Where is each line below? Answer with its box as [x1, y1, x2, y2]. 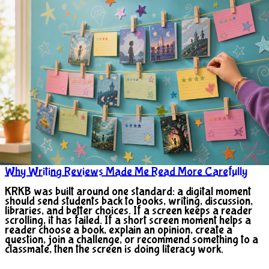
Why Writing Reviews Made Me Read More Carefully [5, 164, 247, 178]
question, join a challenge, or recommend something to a [5, 232, 258, 247]
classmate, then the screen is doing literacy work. [5, 242, 223, 256]
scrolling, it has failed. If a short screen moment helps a [5, 213, 251, 228]
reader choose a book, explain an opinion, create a [5, 223, 232, 237]
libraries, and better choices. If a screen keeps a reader [5, 204, 252, 218]
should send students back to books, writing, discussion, [5, 194, 253, 208]
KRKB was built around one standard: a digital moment [5, 184, 251, 199]
